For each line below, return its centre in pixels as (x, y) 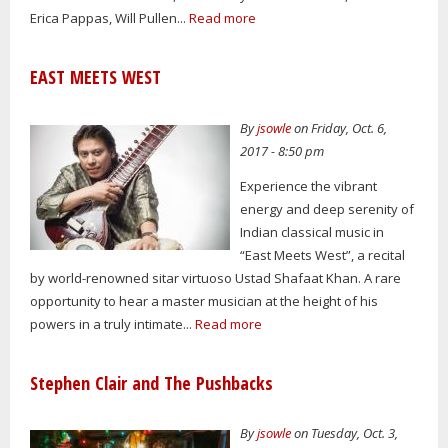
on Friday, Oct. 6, (339, 128)
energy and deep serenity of (327, 208)
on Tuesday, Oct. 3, (345, 433)
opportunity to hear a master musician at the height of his (204, 300)
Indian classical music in (312, 231)
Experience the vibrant (309, 185)
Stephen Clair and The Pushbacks (151, 382)
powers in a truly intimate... (112, 323)
